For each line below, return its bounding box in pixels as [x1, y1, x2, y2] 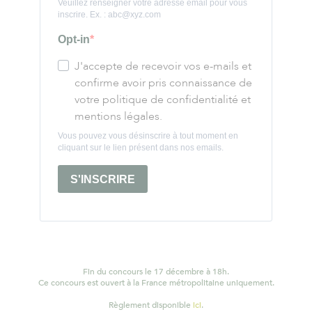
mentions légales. [75, 109, 162, 124]
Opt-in [58, 33, 90, 45]
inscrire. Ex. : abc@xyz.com [58, 10, 161, 19]
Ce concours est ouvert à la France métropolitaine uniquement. [38, 277, 274, 288]
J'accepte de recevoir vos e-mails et [75, 58, 251, 74]
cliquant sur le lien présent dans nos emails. [58, 143, 224, 153]
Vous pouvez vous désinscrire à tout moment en [58, 131, 238, 141]
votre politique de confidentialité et [75, 92, 251, 107]
